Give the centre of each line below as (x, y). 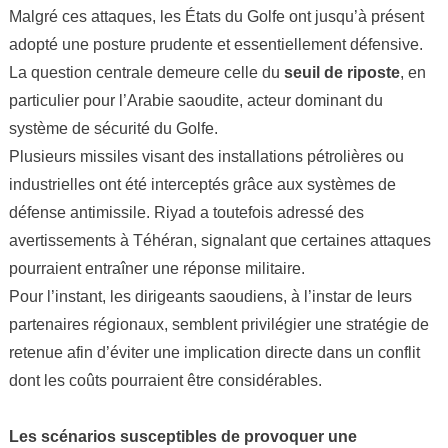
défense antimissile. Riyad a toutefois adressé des (186, 212)
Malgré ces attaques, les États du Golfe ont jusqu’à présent (216, 16)
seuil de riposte (341, 72)
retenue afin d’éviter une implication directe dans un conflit (214, 352)
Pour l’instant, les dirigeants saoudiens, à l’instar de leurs (210, 296)
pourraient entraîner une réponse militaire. (156, 268)
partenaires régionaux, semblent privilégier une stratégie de (218, 324)
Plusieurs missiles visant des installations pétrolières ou (206, 156)
